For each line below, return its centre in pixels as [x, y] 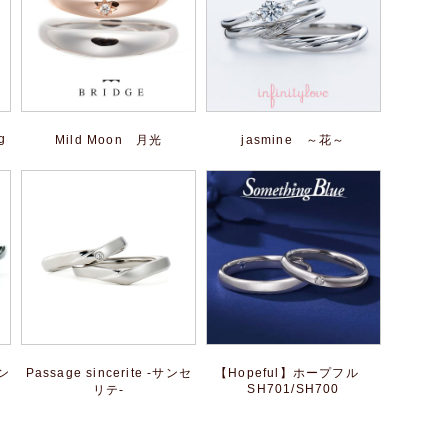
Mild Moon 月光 [109, 140]
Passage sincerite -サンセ [108, 372]
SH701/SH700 [293, 388]
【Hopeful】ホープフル [294, 372]
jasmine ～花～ [293, 140]
